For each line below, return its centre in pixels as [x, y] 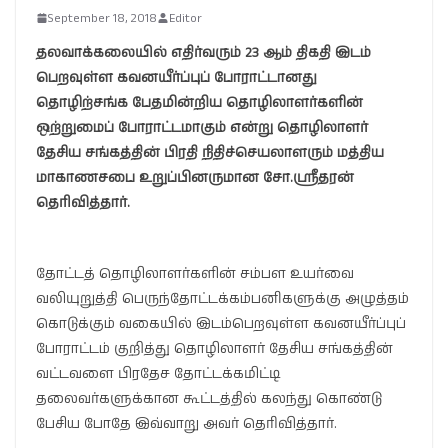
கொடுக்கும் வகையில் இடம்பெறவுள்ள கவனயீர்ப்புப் [221, 323]
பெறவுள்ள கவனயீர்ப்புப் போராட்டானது [176, 77]
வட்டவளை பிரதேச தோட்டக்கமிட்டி [158, 373]
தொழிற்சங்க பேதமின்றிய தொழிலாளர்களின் [199, 102]
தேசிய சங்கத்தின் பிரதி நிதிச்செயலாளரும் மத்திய [210, 152]
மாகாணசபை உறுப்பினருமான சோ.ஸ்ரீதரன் [195, 177]
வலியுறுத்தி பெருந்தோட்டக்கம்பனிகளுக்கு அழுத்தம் [222, 298]
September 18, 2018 [102, 18]
